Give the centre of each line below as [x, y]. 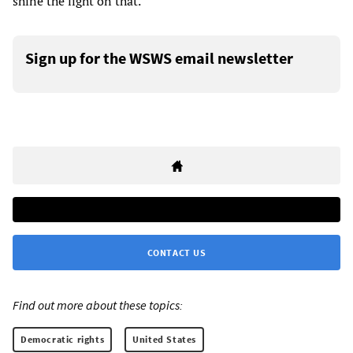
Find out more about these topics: [98, 305]
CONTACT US [176, 252]
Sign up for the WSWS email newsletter [159, 58]
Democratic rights [63, 339]
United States [165, 339]
